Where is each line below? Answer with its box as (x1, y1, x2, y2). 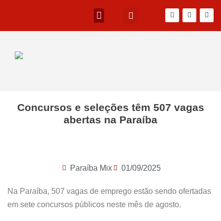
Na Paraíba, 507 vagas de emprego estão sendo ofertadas (7, 187, 211, 195)
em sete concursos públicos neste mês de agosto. (7, 200, 181, 209)
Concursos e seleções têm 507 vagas (17, 102, 204, 113)
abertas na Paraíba (64, 114, 157, 125)
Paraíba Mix (70, 164, 112, 172)
